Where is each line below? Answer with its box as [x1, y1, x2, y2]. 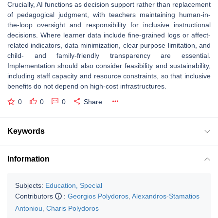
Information [7, 154, 50, 163]
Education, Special [45, 181, 102, 189]
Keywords [7, 127, 45, 135]
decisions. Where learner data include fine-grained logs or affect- [7, 31, 211, 39]
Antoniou [15, 204, 42, 212]
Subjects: [15, 181, 43, 189]
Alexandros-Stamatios [132, 192, 200, 200]
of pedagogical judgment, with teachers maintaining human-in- [7, 10, 211, 18]
